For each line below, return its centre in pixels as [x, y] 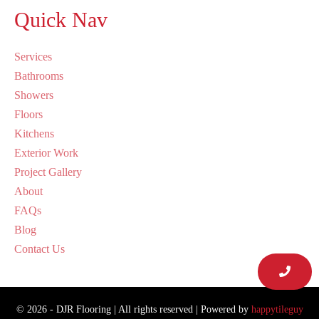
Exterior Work [46, 152]
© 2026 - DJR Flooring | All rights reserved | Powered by [134, 309]
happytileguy [277, 309]
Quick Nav [61, 19]
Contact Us [40, 249]
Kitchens [34, 133]
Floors [28, 114]
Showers [34, 95]
